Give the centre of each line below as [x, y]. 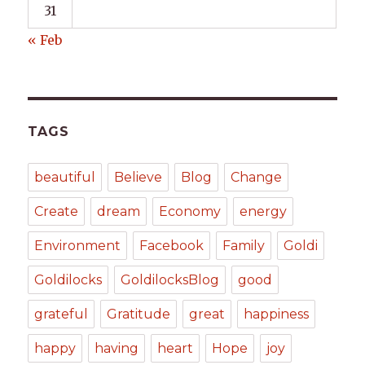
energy [264, 212]
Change [257, 178]
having [117, 349]
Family [244, 246]
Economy [190, 212]
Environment [78, 246]
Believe [139, 178]
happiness [277, 314]
